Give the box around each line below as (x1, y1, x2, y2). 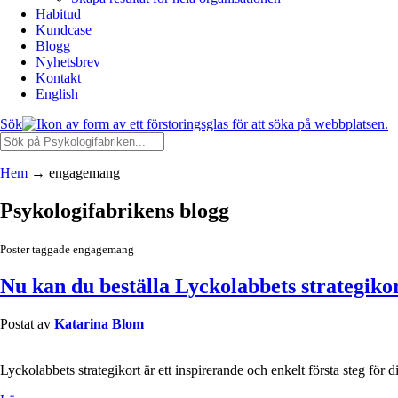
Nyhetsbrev (36, 54, 100, 69)
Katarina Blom (54, 315, 144, 331)
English (36, 86, 78, 101)
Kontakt (36, 70, 81, 85)
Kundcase (36, 22, 92, 37)
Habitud (36, 6, 81, 21)
